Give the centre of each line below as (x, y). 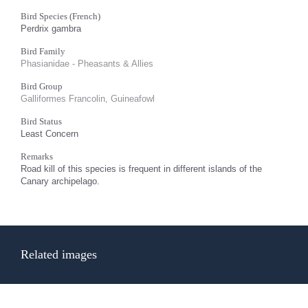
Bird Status (41, 121)
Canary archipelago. (60, 181)
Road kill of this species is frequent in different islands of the (141, 169)
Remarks (37, 156)
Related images (59, 254)
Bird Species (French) (60, 16)
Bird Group (42, 86)
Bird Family (43, 51)
